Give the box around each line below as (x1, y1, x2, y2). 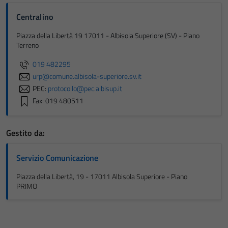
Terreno (16, 40, 39, 51)
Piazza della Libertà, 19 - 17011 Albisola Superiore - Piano (16, 171, 187, 182)
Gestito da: (6, 127, 45, 139)
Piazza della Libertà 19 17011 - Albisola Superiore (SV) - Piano (16, 30, 199, 41)
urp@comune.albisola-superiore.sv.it (33, 70, 141, 82)
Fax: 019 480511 (33, 95, 83, 106)
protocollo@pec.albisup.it (48, 82, 122, 94)
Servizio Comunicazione (16, 152, 98, 164)
